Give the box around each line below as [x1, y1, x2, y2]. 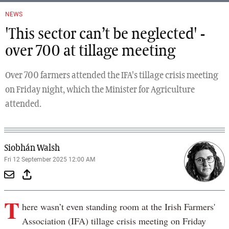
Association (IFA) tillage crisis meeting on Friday [21, 215, 206, 227]
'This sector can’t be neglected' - [5, 27, 205, 43]
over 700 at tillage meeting [5, 44, 175, 60]
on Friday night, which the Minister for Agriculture [5, 85, 195, 95]
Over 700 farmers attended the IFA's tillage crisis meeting [5, 71, 218, 81]
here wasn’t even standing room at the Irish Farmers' [21, 200, 215, 213]
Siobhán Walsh [4, 144, 60, 153]
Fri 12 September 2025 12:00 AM [4, 156, 95, 164]
